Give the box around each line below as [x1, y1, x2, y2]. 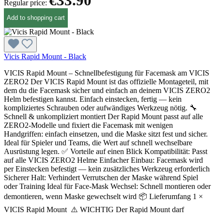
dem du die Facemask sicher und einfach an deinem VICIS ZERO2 [4, 86, 210, 94]
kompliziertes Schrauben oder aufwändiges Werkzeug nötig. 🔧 [4, 103, 197, 112]
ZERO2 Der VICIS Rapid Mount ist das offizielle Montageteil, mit [4, 77, 208, 86]
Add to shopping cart [7, 14, 65, 22]
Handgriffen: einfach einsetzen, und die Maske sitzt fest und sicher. [4, 129, 208, 138]
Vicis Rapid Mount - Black [4, 52, 86, 61]
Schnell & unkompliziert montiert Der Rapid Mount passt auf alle [4, 112, 203, 121]
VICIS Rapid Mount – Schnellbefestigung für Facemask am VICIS [4, 68, 209, 77]
